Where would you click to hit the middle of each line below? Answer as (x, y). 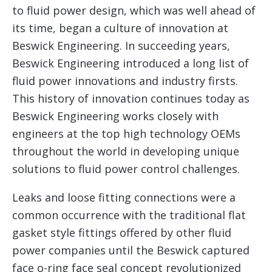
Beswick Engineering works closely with (115, 116)
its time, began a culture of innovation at (120, 28)
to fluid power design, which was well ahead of (134, 10)
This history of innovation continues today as (131, 98)
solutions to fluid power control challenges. (126, 168)
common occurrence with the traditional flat (129, 215)
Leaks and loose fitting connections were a (124, 197)
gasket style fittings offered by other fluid (122, 232)
